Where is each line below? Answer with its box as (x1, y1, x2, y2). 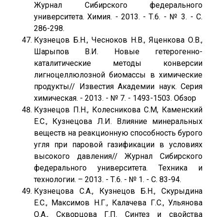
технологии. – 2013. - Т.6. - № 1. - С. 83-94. (34, 175, 181, 184)
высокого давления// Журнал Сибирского (34, 152, 202, 161)
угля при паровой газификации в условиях (34, 140, 202, 149)
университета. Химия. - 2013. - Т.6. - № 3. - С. (34, 12, 202, 21)
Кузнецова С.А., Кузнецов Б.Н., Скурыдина (34, 186, 202, 196)
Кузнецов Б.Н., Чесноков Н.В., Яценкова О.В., (34, 35, 202, 45)
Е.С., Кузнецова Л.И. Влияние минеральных (34, 117, 202, 126)
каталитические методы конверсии (34, 59, 202, 68)
